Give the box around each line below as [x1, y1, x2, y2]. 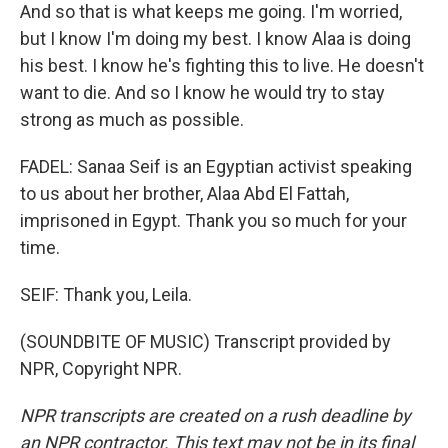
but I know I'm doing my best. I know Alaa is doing [20, 28, 411, 49]
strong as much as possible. [20, 109, 244, 130]
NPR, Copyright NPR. [20, 358, 182, 379]
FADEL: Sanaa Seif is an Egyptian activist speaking [20, 156, 412, 177]
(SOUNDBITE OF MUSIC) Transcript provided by [20, 331, 391, 352]
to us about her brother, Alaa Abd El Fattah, [20, 183, 349, 204]
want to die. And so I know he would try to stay [20, 82, 385, 103]
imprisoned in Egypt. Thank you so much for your [20, 210, 407, 231]
